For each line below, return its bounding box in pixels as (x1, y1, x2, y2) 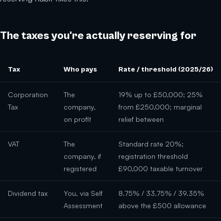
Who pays (64, 66, 97, 74)
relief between (118, 114, 164, 124)
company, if (64, 151, 101, 161)
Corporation (8, 90, 48, 99)
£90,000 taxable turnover (118, 164, 203, 173)
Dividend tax (8, 188, 48, 198)
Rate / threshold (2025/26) (118, 66, 213, 74)
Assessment (64, 201, 103, 210)
